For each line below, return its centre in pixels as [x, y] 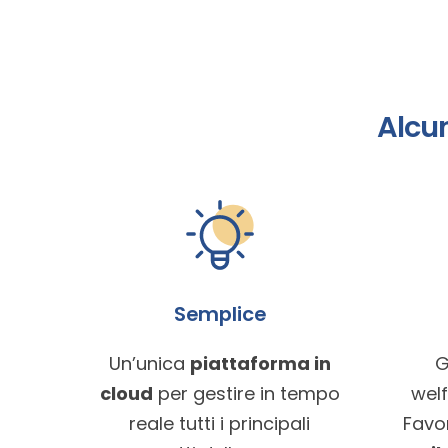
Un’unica [149, 364]
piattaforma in [260, 364]
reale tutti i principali [220, 424]
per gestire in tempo [246, 394]
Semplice [219, 314]
